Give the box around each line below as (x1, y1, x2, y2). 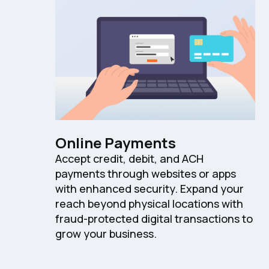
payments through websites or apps (55, 166, 236, 181)
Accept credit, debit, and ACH (55, 151, 204, 166)
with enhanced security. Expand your (55, 181, 244, 196)
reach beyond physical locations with (55, 196, 243, 211)
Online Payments (55, 133, 176, 153)
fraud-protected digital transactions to (55, 211, 253, 226)
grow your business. (55, 226, 157, 241)
